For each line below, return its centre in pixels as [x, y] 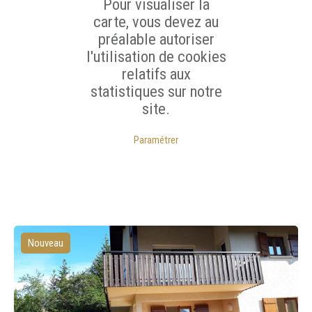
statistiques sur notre [156, 91]
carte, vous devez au [156, 22]
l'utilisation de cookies [156, 56]
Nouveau [46, 243]
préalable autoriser [156, 39]
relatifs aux [156, 74]
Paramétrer [156, 140]
